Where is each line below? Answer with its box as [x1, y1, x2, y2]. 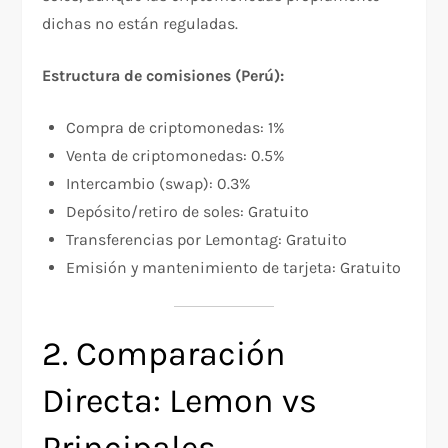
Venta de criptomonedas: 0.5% [66, 146, 286, 166]
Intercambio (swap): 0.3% [66, 174, 252, 194]
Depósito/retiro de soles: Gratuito [66, 202, 310, 222]
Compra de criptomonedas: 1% [66, 118, 286, 138]
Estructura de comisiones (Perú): [42, 66, 285, 86]
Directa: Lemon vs [42, 381, 318, 422]
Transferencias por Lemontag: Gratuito [66, 230, 348, 250]
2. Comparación [42, 334, 287, 375]
